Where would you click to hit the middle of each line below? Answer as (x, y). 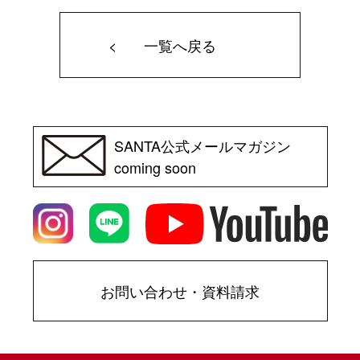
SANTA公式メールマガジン (202, 145)
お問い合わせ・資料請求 (180, 290)
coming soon (155, 167)
